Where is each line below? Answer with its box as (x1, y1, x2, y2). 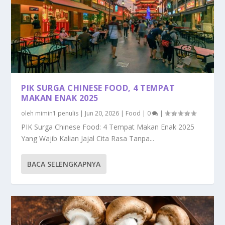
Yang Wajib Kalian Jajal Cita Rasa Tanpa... (21, 133, 155, 143)
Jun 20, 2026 (85, 108, 120, 118)
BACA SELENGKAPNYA (27, 159, 101, 169)
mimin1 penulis (35, 108, 79, 118)
